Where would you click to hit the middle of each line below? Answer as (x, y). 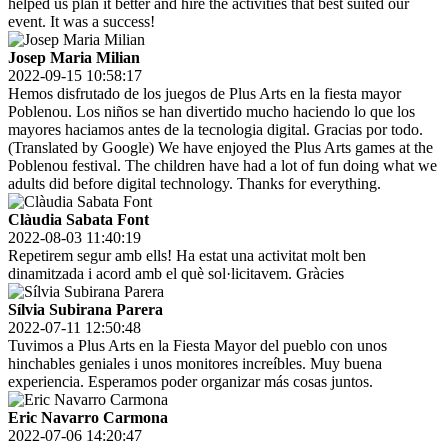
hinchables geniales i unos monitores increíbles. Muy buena (195, 364)
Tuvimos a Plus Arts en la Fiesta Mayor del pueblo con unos (197, 346)
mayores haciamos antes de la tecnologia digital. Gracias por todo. (215, 130)
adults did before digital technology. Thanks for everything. (194, 184)
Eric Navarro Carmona (88, 418)
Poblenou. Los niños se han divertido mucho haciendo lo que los (211, 112)
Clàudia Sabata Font (78, 220)
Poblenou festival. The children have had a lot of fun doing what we (222, 166)
